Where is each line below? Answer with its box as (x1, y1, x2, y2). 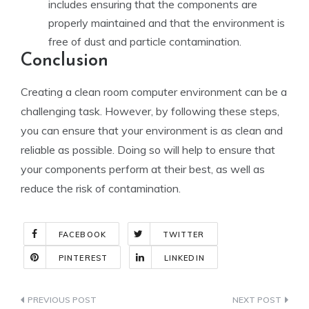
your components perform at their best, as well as (21, 162, 265, 176)
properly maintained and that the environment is (48, 16, 285, 30)
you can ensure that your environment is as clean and (21, 123, 283, 137)
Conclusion (21, 52, 108, 70)
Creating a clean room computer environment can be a (21, 85, 287, 99)
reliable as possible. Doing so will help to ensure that (21, 143, 275, 157)
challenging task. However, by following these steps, (21, 104, 279, 118)
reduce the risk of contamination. (21, 181, 181, 195)
